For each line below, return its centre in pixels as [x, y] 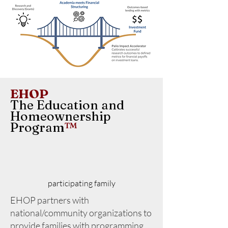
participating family [81, 183]
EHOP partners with [50, 200]
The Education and [67, 105]
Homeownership [61, 116]
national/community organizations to [81, 213]
